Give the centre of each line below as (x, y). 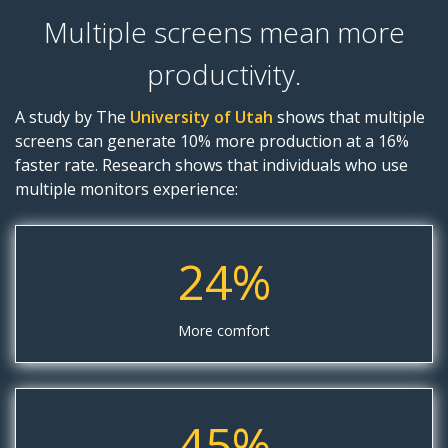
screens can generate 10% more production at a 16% (212, 141)
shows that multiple (349, 117)
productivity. (224, 74)
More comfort (224, 331)
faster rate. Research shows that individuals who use (211, 165)
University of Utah (201, 117)
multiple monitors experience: (126, 189)
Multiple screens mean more (224, 32)
